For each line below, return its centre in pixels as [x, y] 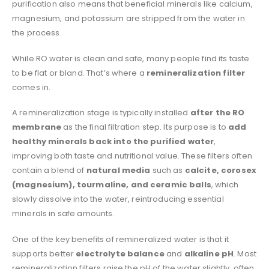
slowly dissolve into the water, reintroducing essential [118, 199]
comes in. [32, 87]
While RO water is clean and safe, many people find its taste [131, 58]
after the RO [217, 113]
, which [225, 185]
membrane [37, 127]
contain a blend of [49, 171]
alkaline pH [209, 254]
